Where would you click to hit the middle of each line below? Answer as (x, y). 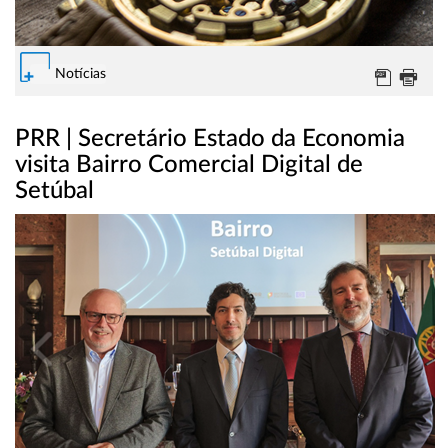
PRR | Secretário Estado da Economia (210, 139)
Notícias (80, 74)
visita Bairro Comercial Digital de (189, 165)
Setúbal (54, 191)
